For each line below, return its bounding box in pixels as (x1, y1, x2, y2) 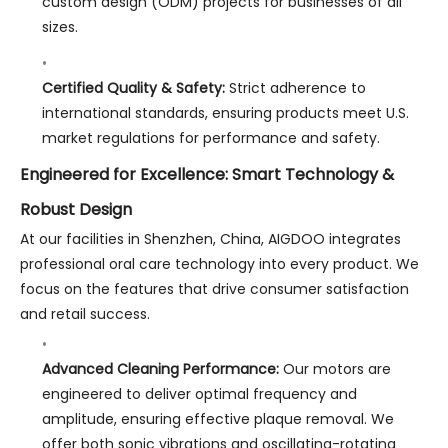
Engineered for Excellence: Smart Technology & (20, 162, 394, 186)
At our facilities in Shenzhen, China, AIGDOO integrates (20, 228, 401, 249)
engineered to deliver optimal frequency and (41, 384, 357, 405)
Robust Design (20, 197, 132, 221)
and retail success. (20, 303, 150, 324)
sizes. (41, 17, 78, 38)
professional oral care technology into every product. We (20, 253, 419, 274)
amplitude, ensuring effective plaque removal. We (41, 409, 394, 430)
